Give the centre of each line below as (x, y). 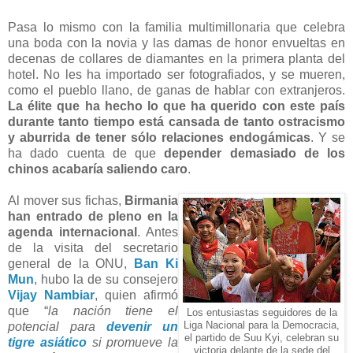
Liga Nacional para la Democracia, (262, 325)
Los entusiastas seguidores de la (262, 312)
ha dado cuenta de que (86, 153)
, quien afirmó (136, 295)
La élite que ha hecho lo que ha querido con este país (176, 106)
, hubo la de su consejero (106, 279)
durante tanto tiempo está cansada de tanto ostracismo (176, 121)
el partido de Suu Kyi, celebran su (262, 338)
